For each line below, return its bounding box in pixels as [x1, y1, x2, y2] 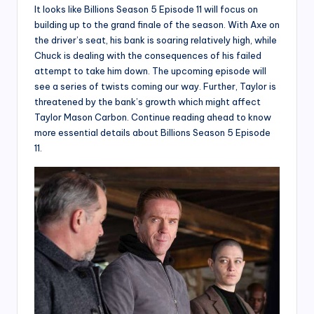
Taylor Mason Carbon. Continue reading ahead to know [34, 111, 271, 123]
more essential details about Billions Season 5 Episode [34, 126, 271, 138]
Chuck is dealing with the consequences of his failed [34, 49, 261, 61]
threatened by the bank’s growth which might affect [34, 95, 261, 107]
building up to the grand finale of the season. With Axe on [34, 18, 280, 30]
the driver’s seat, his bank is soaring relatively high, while [34, 34, 277, 46]
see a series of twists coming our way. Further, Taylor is [34, 80, 276, 92]
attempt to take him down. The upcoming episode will [34, 64, 266, 76]
